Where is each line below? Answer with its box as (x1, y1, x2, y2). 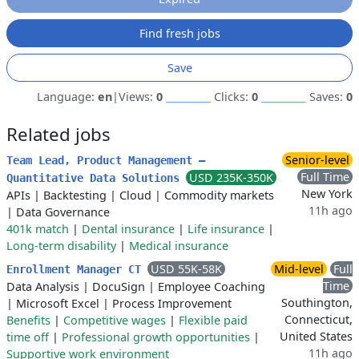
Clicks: (214, 89, 252, 104)
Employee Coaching (158, 279, 265, 294)
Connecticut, (284, 312, 353, 327)
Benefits (6, 313, 50, 328)
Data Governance (16, 204, 110, 220)
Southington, (281, 295, 353, 310)
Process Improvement (112, 296, 232, 311)
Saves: (309, 89, 346, 104)
